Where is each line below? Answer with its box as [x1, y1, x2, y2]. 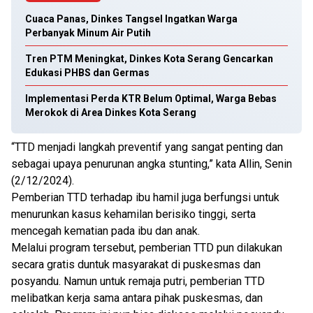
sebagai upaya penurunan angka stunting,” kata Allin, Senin [11, 157, 292, 170]
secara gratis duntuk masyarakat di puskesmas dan [11, 258, 261, 271]
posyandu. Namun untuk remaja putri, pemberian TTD [11, 275, 265, 288]
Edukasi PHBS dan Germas [25, 67, 150, 78]
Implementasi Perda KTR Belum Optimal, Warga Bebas [25, 93, 277, 104]
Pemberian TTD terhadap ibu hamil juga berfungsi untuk [11, 191, 279, 204]
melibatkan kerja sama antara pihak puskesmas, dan [11, 291, 263, 305]
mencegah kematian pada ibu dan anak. [11, 224, 200, 238]
